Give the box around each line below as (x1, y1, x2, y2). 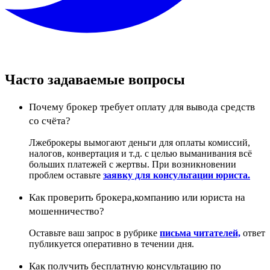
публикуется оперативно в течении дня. (29, 238, 194, 249)
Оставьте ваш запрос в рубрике (29, 227, 160, 238)
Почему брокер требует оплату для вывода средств (29, 101, 255, 113)
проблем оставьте (29, 169, 103, 180)
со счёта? (29, 115, 71, 127)
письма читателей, (160, 227, 240, 238)
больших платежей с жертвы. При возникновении (29, 159, 236, 169)
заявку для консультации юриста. (103, 169, 250, 180)
